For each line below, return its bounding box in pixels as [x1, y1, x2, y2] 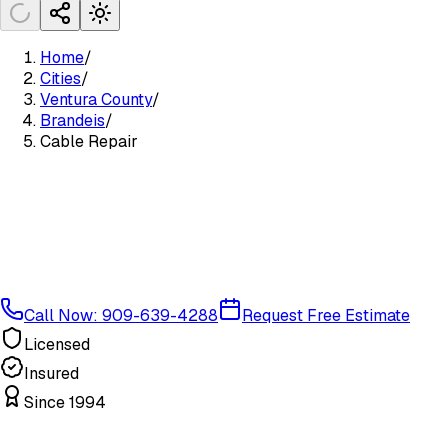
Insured [24, 362, 79, 384]
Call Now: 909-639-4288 [24, 304, 218, 326]
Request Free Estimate [242, 304, 410, 326]
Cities [40, 68, 81, 89]
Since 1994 [24, 391, 106, 413]
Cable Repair [40, 131, 138, 152]
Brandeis [40, 110, 105, 131]
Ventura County [40, 89, 152, 110]
